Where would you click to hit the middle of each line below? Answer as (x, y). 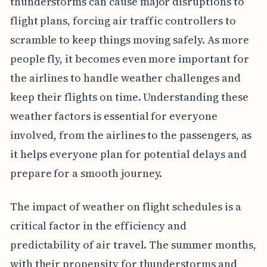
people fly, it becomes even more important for (129, 58)
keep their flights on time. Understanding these (129, 97)
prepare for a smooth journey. (86, 173)
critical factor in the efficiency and (98, 225)
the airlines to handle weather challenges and (125, 77)
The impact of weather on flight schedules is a (125, 206)
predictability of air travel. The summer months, (133, 244)
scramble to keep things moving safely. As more (129, 39)
